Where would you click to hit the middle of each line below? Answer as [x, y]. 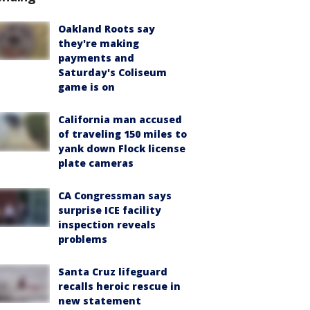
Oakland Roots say [107, 28]
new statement [100, 300]
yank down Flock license [122, 148]
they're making [99, 43]
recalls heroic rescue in [119, 286]
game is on [86, 86]
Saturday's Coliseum [112, 72]
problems [83, 239]
